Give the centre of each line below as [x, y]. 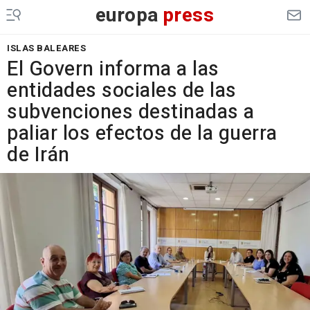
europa [127, 16]
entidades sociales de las [122, 91]
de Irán [38, 155]
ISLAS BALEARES [46, 48]
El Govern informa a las [113, 69]
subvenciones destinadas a [131, 112]
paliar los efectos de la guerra [142, 134]
